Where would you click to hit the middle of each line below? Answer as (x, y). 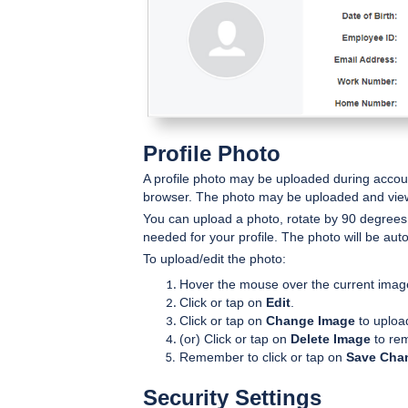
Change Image (311, 320)
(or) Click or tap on (235, 338)
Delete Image (331, 338)
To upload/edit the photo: (216, 258)
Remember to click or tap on (263, 357)
